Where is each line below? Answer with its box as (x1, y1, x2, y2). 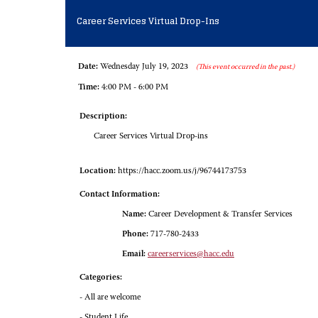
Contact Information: (79, 190, 160, 199)
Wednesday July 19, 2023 (98, 62, 190, 71)
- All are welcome (79, 292, 141, 302)
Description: (79, 111, 127, 121)
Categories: (79, 273, 122, 282)
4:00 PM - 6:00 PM (99, 82, 168, 92)
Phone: (122, 229, 148, 238)
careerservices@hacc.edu (148, 249, 234, 258)
